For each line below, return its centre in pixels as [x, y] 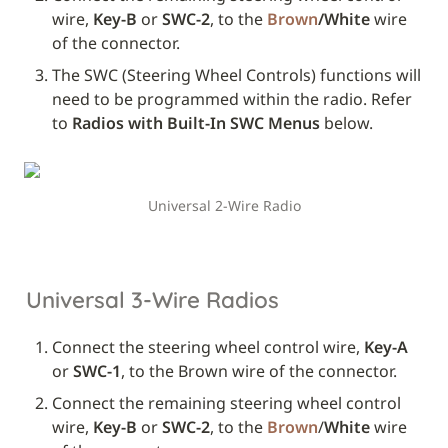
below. [346, 123]
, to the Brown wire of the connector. [259, 370]
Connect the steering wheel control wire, [208, 346]
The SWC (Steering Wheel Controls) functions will [236, 75]
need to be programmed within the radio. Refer [232, 99]
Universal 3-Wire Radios [152, 299]
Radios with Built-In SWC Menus [196, 123]
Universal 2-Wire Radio [224, 206]
